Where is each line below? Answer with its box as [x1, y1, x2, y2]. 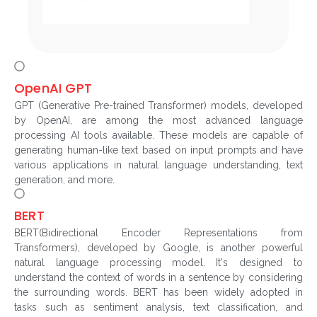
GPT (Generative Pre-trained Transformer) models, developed [14, 100, 303, 112]
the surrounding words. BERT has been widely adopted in [14, 287, 303, 299]
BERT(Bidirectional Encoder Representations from [14, 227, 303, 239]
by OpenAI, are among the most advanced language [14, 115, 303, 127]
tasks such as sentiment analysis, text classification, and [14, 301, 303, 313]
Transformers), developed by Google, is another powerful [14, 242, 303, 254]
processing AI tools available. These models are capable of [14, 129, 303, 142]
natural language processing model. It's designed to [14, 257, 303, 269]
